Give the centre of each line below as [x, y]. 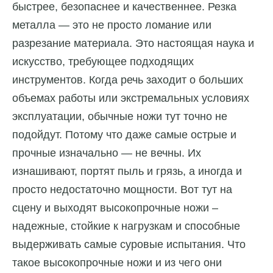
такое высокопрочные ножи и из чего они [117, 263]
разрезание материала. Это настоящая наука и [133, 44]
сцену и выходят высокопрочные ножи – [115, 208]
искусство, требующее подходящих [103, 62]
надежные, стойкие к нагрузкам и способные [126, 226]
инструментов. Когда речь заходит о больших [128, 80]
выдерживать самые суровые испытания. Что [129, 245]
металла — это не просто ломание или [112, 25]
